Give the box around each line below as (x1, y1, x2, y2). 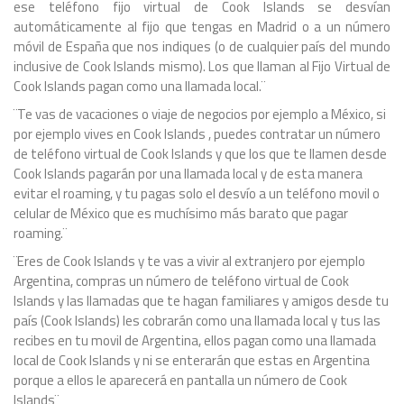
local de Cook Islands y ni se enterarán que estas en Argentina (14, 350, 370, 372)
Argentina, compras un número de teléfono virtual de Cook (14, 271, 349, 292)
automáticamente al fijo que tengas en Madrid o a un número (14, 16, 390, 38)
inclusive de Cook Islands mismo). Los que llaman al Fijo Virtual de (14, 56, 390, 78)
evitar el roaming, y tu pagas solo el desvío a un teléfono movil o (14, 183, 380, 205)
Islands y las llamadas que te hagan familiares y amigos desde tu (14, 290, 389, 312)
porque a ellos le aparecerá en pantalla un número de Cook (14, 370, 347, 391)
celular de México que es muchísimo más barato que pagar (14, 203, 348, 225)
